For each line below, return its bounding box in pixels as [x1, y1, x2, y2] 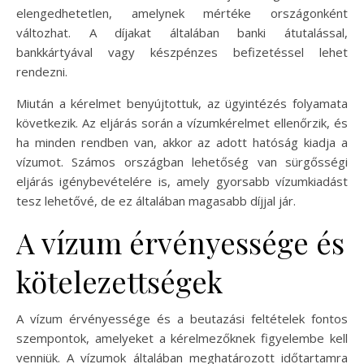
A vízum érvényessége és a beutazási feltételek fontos [16, 310, 348, 327]
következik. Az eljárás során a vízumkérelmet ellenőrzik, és [16, 114, 348, 131]
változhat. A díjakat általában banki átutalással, [16, 24, 348, 41]
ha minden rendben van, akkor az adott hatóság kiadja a [16, 133, 348, 150]
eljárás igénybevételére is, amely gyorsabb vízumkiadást [16, 172, 348, 189]
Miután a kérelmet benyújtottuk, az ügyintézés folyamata [16, 94, 348, 111]
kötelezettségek [16, 261, 223, 301]
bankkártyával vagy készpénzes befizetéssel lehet [16, 43, 348, 60]
